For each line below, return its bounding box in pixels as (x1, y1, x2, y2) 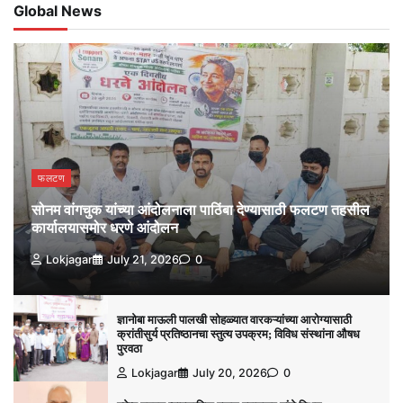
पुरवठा (116, 341, 142, 355)
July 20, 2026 (192, 365, 267, 380)
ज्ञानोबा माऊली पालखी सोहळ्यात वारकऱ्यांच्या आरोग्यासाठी (116, 312, 352, 327)
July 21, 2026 (107, 252, 179, 266)
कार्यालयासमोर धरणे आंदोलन (31, 219, 178, 236)
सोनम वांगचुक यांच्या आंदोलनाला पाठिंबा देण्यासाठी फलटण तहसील (31, 201, 370, 218)
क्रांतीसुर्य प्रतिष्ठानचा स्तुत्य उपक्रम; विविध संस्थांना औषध (116, 327, 360, 341)
